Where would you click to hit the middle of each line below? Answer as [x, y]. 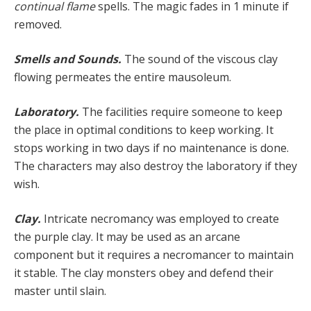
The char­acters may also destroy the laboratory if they [155, 166]
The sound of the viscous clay [201, 59]
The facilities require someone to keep [182, 111]
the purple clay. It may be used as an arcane [127, 236]
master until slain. [60, 291]
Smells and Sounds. [69, 59]
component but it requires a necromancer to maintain [154, 254]
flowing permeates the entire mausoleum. [123, 77]
